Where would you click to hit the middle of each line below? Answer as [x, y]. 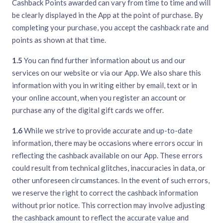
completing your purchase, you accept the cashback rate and [110, 28]
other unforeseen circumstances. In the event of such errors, [111, 180]
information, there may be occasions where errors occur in [107, 143]
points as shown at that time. [59, 40]
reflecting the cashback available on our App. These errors [107, 156]
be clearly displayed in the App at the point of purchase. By [108, 15]
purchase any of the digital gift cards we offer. [88, 110]
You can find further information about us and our [104, 60]
